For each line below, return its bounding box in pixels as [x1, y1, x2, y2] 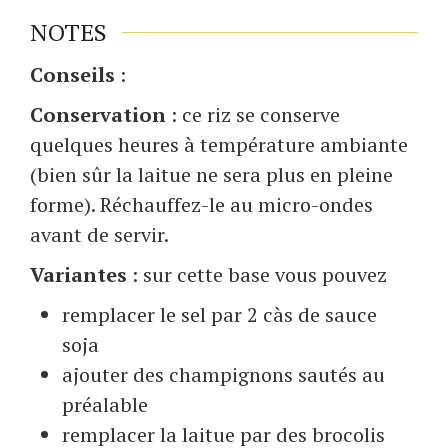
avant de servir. [30, 221, 169, 249]
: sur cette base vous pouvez [127, 261, 387, 289]
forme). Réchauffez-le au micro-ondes [30, 191, 373, 219]
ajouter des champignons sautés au [62, 361, 385, 389]
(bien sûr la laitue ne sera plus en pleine [30, 161, 393, 189]
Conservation [30, 101, 166, 129]
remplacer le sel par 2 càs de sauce [62, 301, 377, 329]
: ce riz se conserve [166, 101, 340, 129]
